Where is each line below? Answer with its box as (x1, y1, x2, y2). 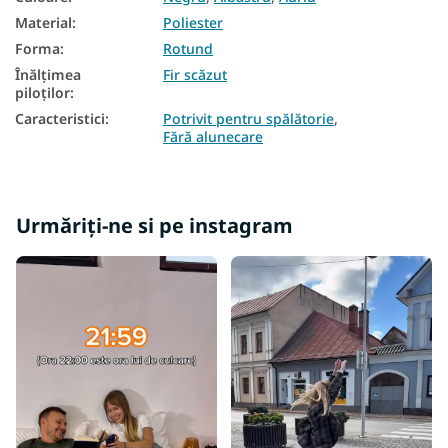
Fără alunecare (163, 127, 263, 147)
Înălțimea (15, 65, 81, 85)
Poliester (163, 13, 223, 33)
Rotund (163, 39, 213, 59)
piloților (15, 83, 70, 103)
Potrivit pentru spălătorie (163, 109, 334, 129)
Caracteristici (15, 109, 105, 129)
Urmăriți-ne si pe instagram (16, 212, 293, 240)
